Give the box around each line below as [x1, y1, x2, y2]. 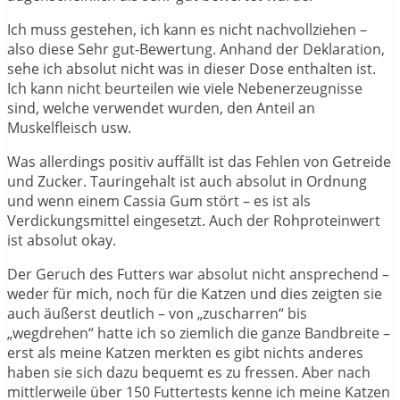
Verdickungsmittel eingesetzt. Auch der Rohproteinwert [7, 211, 380, 231]
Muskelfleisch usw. [7, 118, 131, 138]
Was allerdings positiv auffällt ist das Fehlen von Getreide [7, 152, 391, 172]
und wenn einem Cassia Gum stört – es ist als [7, 191, 311, 212]
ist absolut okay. [7, 230, 116, 251]
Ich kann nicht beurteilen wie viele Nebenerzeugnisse [7, 79, 362, 99]
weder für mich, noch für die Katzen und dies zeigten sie [7, 284, 382, 304]
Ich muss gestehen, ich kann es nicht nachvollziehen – [7, 20, 367, 40]
